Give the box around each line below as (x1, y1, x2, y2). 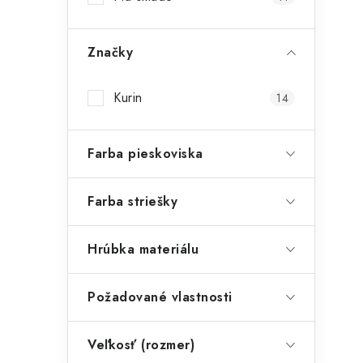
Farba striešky (88, 192, 177, 211)
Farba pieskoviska (88, 144, 203, 163)
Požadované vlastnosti (88, 288, 233, 306)
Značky (88, 43, 133, 62)
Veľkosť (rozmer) (88, 335, 194, 354)
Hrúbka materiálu (88, 240, 199, 258)
